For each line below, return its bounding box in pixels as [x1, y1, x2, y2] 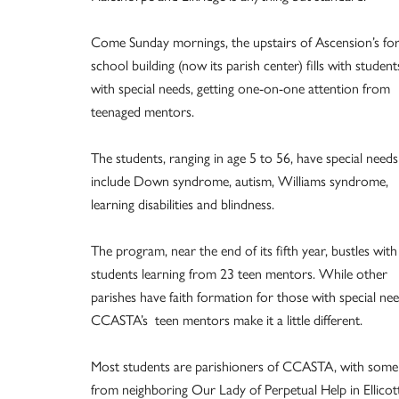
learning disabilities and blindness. [91, 193, 274, 215]
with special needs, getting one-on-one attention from [91, 77, 390, 99]
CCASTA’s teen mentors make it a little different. [91, 309, 362, 330]
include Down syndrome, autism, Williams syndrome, [91, 170, 392, 191]
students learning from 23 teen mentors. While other [91, 263, 387, 284]
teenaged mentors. [91, 101, 194, 122]
